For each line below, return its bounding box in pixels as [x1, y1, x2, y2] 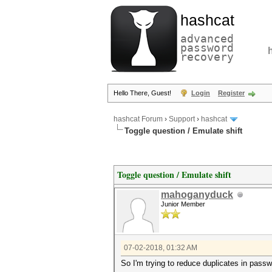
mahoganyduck [161, 189, 233, 200]
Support [169, 115, 195, 124]
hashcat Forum [114, 115, 163, 124]
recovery [180, 50, 234, 63]
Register [218, 89, 245, 97]
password [180, 41, 234, 54]
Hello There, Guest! [114, 89, 173, 97]
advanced [180, 32, 234, 45]
